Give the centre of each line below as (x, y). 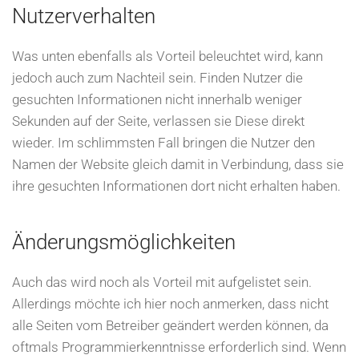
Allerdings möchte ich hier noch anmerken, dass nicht (170, 304)
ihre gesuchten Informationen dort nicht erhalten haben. (176, 186)
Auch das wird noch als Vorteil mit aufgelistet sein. (162, 282)
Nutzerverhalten (84, 16)
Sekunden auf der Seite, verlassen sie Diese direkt (158, 121)
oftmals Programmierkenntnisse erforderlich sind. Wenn (179, 347)
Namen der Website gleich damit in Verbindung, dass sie (178, 164)
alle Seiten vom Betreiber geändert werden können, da (170, 325)
